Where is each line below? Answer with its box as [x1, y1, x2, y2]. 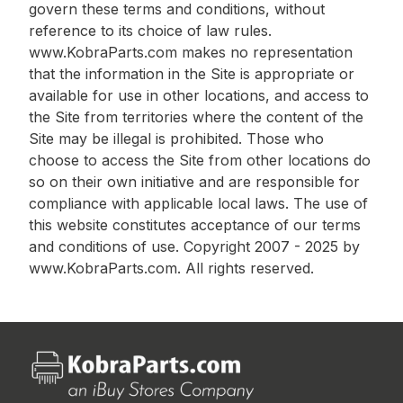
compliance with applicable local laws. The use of [29, 193, 368, 212]
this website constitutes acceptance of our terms [29, 215, 361, 234]
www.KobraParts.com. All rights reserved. [29, 258, 314, 277]
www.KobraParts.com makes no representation [29, 42, 353, 61]
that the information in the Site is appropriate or [29, 64, 354, 83]
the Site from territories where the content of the [29, 107, 363, 126]
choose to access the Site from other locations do [29, 150, 371, 169]
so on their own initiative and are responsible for [29, 172, 360, 191]
